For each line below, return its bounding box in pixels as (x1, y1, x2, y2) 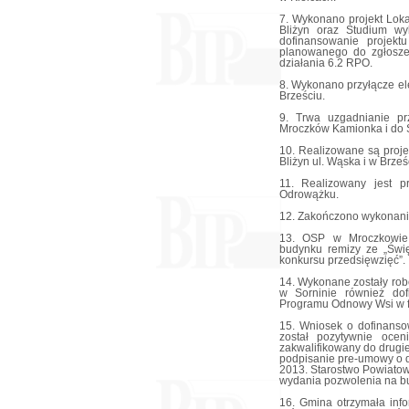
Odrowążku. (278, 189, 339, 200)
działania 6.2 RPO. (278, 58, 372, 68)
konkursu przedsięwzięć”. (278, 255, 405, 266)
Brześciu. (278, 90, 325, 101)
